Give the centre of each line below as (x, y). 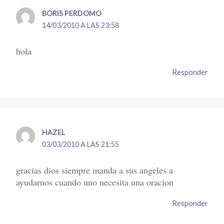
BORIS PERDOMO (72, 13)
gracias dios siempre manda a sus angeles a (95, 170)
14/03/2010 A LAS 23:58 (81, 25)
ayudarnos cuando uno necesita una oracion (95, 182)
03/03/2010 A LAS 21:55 (81, 144)
